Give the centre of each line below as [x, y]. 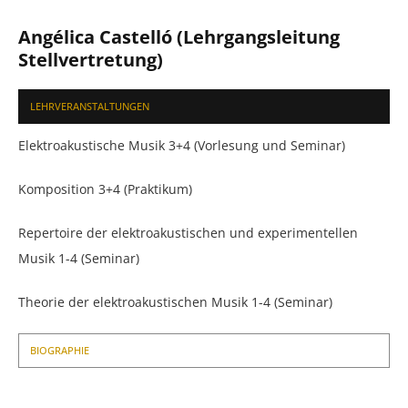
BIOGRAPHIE [60, 350]
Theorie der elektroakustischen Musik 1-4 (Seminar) [175, 302]
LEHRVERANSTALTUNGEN [90, 106]
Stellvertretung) [91, 60]
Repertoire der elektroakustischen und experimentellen [188, 233]
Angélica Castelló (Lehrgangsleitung [179, 37]
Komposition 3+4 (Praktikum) [105, 189]
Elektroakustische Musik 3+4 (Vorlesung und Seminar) [182, 145]
